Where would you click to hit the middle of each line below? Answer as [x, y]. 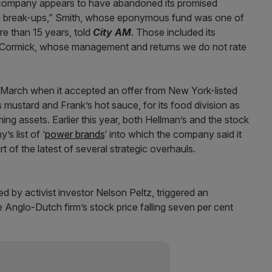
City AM [112, 32]
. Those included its [173, 32]
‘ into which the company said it [173, 134]
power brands [75, 134]
